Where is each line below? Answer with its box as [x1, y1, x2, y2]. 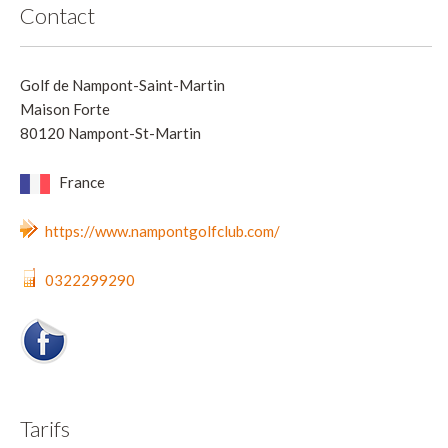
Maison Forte [20, 99, 110, 118]
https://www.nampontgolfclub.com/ [45, 221, 280, 240]
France [56, 172, 105, 191]
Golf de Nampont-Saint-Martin [20, 75, 225, 94]
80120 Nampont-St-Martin [20, 123, 201, 142]
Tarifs [20, 414, 70, 442]
